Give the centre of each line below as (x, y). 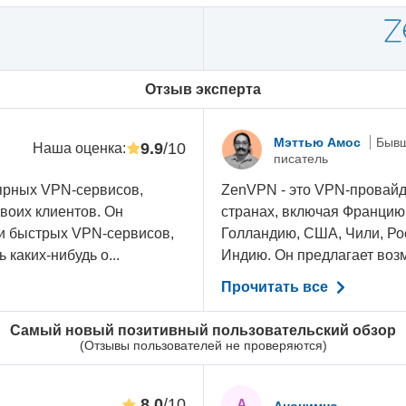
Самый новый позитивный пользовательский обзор (203, 330)
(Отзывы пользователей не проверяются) (203, 345)
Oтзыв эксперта (203, 89)
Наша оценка (77, 149)
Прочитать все (277, 287)
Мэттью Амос (319, 142)
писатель (301, 158)
